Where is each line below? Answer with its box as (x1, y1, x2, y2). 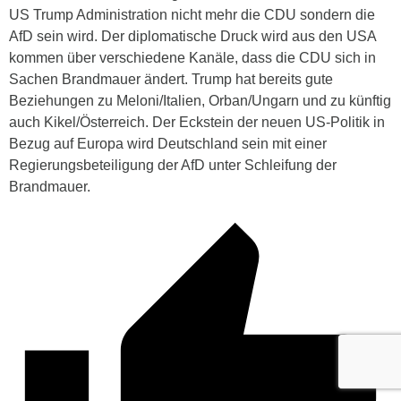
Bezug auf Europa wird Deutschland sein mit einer (9, 135, 327, 151)
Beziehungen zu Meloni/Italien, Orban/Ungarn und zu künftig (9, 92, 391, 108)
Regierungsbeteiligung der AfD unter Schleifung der (9, 157, 337, 173)
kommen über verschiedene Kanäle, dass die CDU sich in (9, 49, 376, 65)
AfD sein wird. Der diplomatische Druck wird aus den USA (9, 28, 376, 44)
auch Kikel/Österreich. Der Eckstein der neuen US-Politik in (9, 114, 385, 130)
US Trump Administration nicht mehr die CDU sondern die (9, 6, 375, 22)
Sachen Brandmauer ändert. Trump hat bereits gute (9, 71, 333, 87)
